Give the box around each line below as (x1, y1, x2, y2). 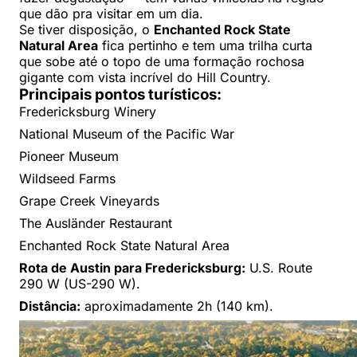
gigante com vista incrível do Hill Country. (19, 69, 271, 85)
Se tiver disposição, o (19, 21, 154, 37)
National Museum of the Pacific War (19, 125, 234, 142)
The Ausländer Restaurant (19, 214, 172, 231)
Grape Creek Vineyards (19, 192, 159, 209)
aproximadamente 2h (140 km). (80, 297, 273, 314)
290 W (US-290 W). (19, 275, 140, 292)
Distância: (19, 297, 80, 314)
